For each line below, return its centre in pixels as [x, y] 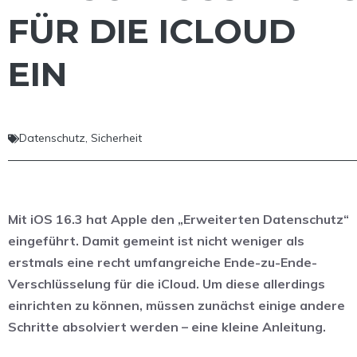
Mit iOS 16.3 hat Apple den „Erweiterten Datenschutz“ [178, 220]
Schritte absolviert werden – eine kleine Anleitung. [167, 327]
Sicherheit [116, 138]
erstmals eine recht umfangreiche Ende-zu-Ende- [163, 263]
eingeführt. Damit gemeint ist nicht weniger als [156, 241]
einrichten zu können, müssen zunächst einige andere [177, 306]
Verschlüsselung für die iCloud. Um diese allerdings [167, 284]
